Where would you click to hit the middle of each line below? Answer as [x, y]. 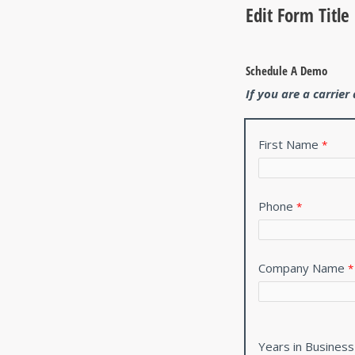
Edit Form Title [298, 15]
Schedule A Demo [286, 70]
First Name [288, 144]
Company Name [302, 267]
